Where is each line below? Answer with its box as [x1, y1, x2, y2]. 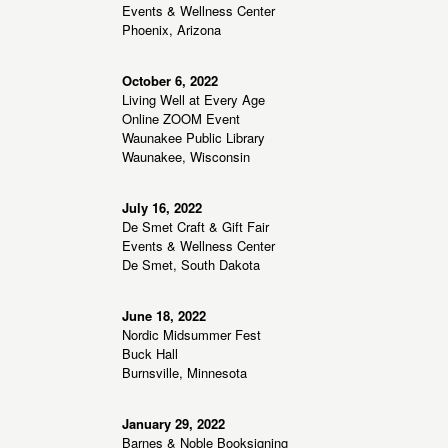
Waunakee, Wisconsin [122, 147, 250, 167]
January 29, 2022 [122, 414, 225, 434]
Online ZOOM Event [122, 109, 240, 129]
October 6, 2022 [122, 71, 218, 91]
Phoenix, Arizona [122, 20, 221, 40]
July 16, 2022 [122, 198, 202, 218]
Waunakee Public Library [122, 128, 265, 148]
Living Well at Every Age [122, 90, 265, 110]
